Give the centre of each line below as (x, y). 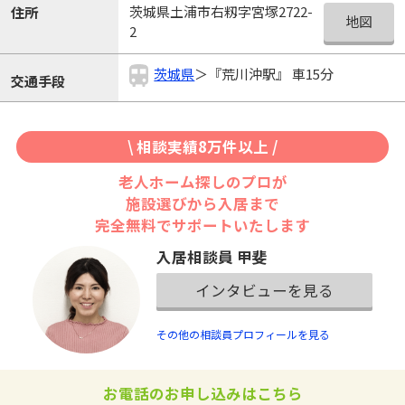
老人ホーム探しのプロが (202, 182)
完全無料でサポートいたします (202, 226)
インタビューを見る (265, 290)
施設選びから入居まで (202, 204)
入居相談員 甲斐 (212, 256)
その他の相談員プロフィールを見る (244, 334)
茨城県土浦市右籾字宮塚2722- (221, 12)
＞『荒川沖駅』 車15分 (264, 73)
